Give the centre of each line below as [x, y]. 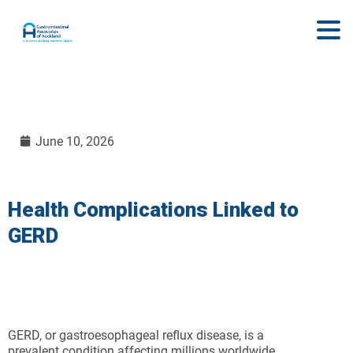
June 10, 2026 [75, 141]
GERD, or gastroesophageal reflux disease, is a [136, 335]
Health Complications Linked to [153, 210]
